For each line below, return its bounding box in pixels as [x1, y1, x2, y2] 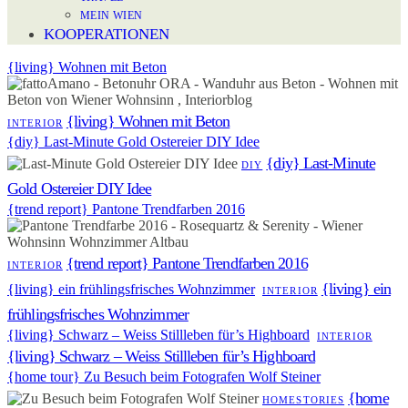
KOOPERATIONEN [44, 25, 169, 43]
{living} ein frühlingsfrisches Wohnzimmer [7, 281, 255, 297]
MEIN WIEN [80, 9, 143, 22]
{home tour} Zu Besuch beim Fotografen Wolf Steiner [7, 369, 321, 384]
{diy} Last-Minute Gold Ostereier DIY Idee [7, 134, 260, 149]
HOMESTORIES [262, 394, 345, 405]
